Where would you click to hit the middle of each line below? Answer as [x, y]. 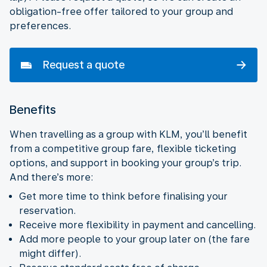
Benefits [33, 109]
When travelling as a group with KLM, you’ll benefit [128, 134]
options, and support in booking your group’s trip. [125, 163]
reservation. [47, 210]
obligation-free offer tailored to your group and [121, 11]
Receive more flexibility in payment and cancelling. [137, 225]
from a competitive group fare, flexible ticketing [123, 148]
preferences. [40, 26]
